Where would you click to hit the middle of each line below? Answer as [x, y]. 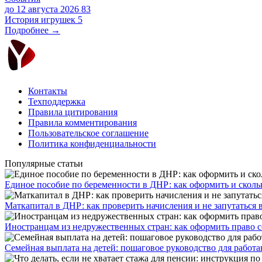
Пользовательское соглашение [88, 133]
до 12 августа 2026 [42, 9]
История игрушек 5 [44, 19]
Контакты [48, 91]
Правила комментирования [82, 122]
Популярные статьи [44, 163]
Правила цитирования [73, 112]
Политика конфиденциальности [92, 143]
